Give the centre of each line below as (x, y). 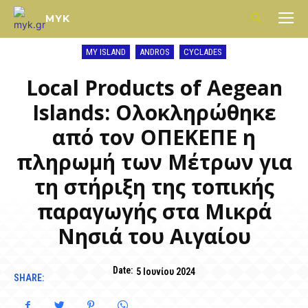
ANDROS (155, 52)
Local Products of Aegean (154, 88)
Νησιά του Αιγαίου (154, 236)
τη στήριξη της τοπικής (154, 187)
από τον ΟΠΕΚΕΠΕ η (154, 137)
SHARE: (29, 278)
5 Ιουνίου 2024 (166, 271)
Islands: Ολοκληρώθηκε (154, 112)
